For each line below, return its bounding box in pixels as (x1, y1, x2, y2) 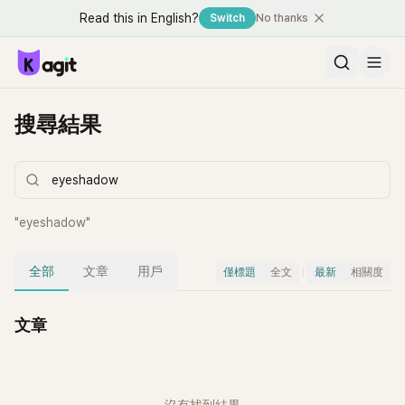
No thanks (255, 12, 308, 24)
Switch (209, 12, 245, 24)
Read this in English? (79, 11, 199, 25)
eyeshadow (19, 215, 86, 230)
